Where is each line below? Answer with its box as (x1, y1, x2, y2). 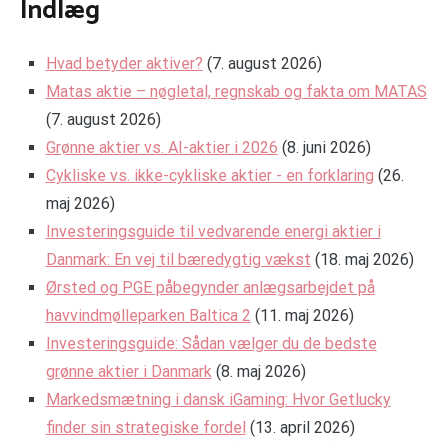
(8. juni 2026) (281, 138, 371, 158)
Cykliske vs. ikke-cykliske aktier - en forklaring (45, 166, 374, 186)
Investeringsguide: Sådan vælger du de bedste (45, 334, 377, 354)
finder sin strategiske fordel (45, 418, 246, 438)
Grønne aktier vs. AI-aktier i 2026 (45, 138, 278, 158)
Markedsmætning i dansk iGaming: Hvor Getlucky (45, 390, 391, 410)
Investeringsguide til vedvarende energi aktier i (45, 222, 381, 242)
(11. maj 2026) (254, 306, 354, 326)
